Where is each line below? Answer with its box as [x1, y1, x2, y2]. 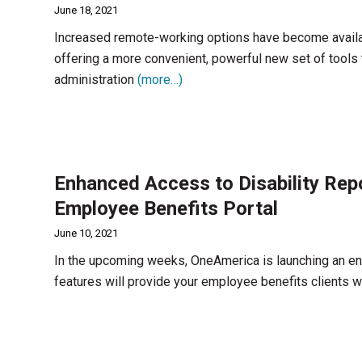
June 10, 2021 [54, 227, 118, 239]
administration [54, 72, 137, 87]
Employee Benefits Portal [54, 197, 278, 220]
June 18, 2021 [54, 4, 118, 16]
